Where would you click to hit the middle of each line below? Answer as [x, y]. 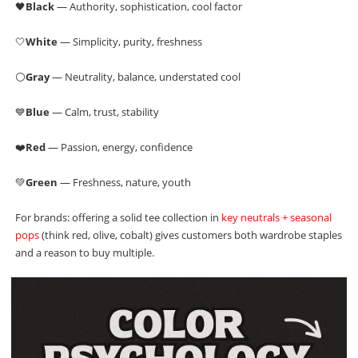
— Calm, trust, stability [105, 112]
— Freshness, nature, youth [125, 183]
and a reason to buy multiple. [85, 253]
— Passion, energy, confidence [119, 147]
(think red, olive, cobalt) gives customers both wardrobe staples [191, 235]
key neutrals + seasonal [277, 218]
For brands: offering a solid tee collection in [119, 218]
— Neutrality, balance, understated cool [145, 77]
